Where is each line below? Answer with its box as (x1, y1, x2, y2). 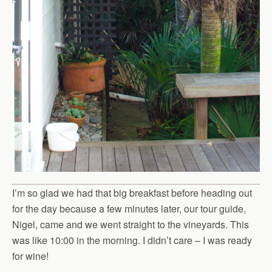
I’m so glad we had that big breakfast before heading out (12, 185, 252, 200)
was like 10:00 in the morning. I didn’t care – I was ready (12, 233, 252, 247)
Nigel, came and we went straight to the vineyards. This (12, 217, 249, 231)
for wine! (12, 248, 49, 263)
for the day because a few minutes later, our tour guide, (12, 201, 246, 216)
